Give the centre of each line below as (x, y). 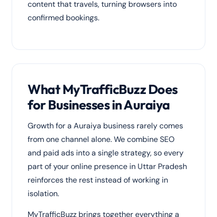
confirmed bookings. (63, 18)
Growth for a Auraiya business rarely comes (105, 126)
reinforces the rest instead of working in (98, 180)
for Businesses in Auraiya (99, 105)
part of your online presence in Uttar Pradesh (107, 166)
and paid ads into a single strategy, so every (106, 153)
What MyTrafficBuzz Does (103, 89)
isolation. (43, 194)
